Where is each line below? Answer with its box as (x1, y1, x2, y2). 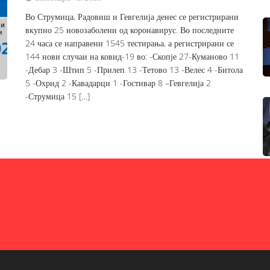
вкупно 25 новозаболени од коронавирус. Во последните (25, 24, 234, 36)
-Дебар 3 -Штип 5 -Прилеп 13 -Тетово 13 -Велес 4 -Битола (25, 64, 243, 75)
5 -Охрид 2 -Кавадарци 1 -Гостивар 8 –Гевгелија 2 (25, 77, 212, 89)
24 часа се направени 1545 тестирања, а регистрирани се (25, 37, 234, 49)
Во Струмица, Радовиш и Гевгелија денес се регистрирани (25, 11, 239, 22)
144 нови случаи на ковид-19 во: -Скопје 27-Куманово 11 (25, 51, 240, 62)
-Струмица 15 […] (25, 90, 90, 102)
